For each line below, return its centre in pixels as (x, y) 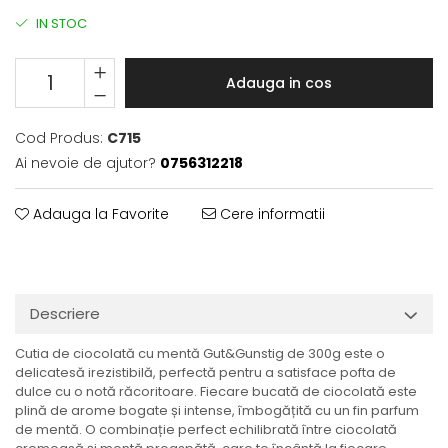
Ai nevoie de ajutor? (85, 162)
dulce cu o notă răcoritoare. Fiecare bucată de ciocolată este (216, 391)
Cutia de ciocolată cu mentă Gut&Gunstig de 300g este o (200, 353)
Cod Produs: (59, 137)
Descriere (65, 313)
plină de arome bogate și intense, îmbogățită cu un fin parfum (217, 410)
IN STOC (60, 23)
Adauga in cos (279, 82)
